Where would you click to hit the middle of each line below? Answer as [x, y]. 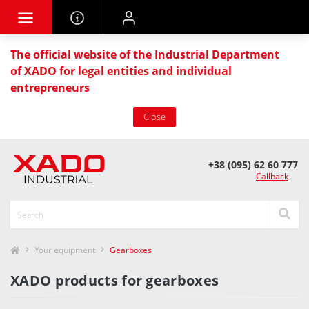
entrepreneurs [50, 88]
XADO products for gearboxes [115, 280]
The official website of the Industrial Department [145, 54]
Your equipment [65, 250]
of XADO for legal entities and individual [121, 71]
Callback [272, 177]
